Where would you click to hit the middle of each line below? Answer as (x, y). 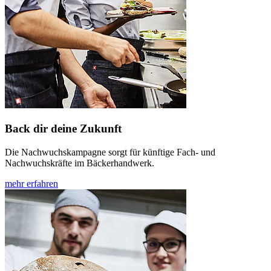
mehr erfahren (31, 183)
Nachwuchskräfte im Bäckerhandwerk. (80, 163)
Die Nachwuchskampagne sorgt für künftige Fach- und (110, 152)
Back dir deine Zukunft (63, 128)
